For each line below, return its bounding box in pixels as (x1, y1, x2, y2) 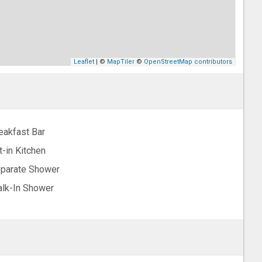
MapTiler (107, 58, 135, 65)
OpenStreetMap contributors (144, 58, 233, 65)
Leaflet (74, 58, 95, 65)
